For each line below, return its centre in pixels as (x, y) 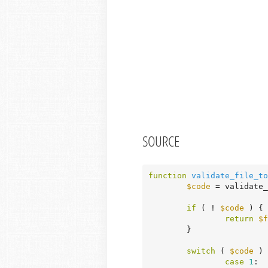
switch (201, 251)
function (167, 176)
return (239, 219)
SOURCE (161, 141)
